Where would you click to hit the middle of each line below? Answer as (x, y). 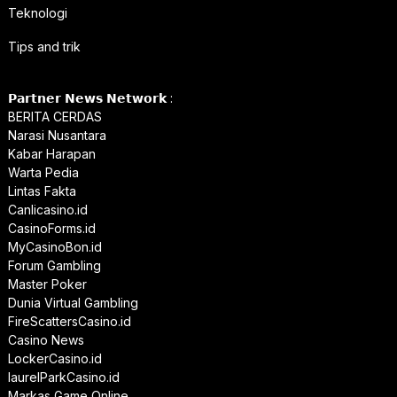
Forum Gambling (54, 266)
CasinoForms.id (51, 229)
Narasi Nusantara (57, 136)
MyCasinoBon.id (54, 247)
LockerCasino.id (54, 359)
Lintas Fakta (42, 191)
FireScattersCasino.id (69, 322)
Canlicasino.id (47, 210)
